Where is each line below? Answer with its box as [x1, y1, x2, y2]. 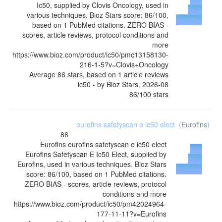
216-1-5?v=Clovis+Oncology [80, 59, 168, 69]
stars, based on [65, 69, 118, 79]
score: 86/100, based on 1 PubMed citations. [26, 169, 166, 179]
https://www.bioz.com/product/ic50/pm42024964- [14, 199, 166, 209]
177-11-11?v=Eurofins [97, 209, 166, 219]
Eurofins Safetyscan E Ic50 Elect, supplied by [25, 149, 166, 159]
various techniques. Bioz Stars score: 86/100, [27, 10, 168, 20]
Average [29, 69, 57, 79]
